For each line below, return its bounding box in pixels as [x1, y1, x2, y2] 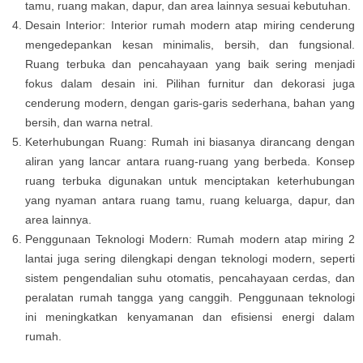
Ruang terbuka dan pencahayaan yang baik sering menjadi [25, 57, 355, 70]
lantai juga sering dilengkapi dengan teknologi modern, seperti [25, 251, 355, 265]
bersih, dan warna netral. [25, 115, 153, 129]
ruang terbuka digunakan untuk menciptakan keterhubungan [25, 173, 355, 187]
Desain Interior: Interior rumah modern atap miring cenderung [25, 18, 355, 32]
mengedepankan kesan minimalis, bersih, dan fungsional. [25, 37, 355, 51]
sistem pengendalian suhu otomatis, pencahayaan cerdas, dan [25, 271, 355, 284]
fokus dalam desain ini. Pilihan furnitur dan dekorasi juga [25, 76, 355, 90]
